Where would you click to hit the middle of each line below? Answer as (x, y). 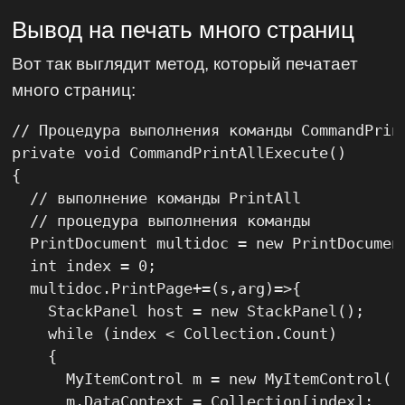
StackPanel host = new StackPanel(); (188, 311)
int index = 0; (85, 266)
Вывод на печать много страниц (184, 29)
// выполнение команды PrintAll (157, 198)
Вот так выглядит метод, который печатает (185, 64)
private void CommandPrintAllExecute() (179, 153)
